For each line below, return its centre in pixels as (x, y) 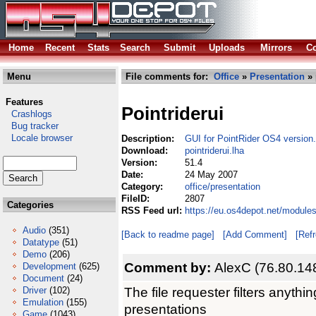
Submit (180, 48)
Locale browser (38, 138)
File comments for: (168, 77)
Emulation (43, 302)
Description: (149, 139)
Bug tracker (31, 126)
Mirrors (276, 48)
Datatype (41, 242)
